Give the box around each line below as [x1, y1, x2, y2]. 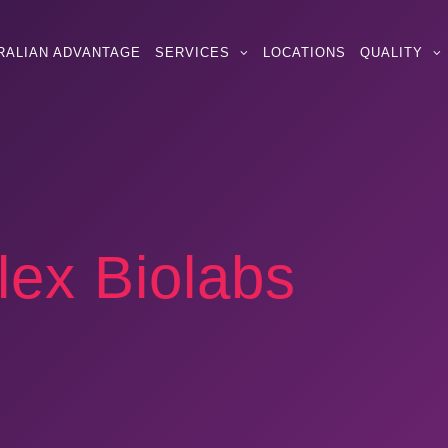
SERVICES [155, 44, 230, 60]
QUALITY [360, 44, 423, 60]
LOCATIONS [263, 44, 346, 60]
